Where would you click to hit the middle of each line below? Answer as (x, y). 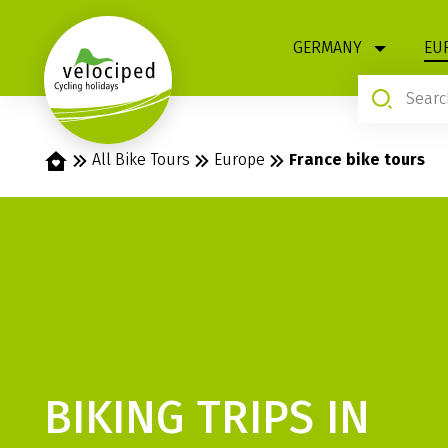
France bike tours (357, 160)
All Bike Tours (141, 160)
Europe (240, 160)
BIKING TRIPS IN (207, 417)
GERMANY (327, 47)
